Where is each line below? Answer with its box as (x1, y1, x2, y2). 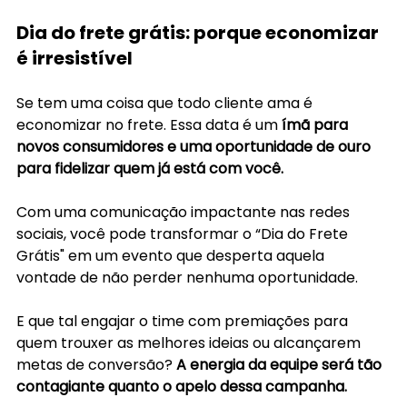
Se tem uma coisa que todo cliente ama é (16, 92, 316, 114)
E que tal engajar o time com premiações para (16, 310, 352, 332)
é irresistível (16, 45, 133, 71)
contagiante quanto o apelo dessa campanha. (16, 375, 347, 397)
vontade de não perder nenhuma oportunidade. (16, 266, 362, 288)
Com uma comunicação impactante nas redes (16, 201, 353, 223)
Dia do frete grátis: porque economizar (16, 19, 382, 45)
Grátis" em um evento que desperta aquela (16, 244, 328, 266)
